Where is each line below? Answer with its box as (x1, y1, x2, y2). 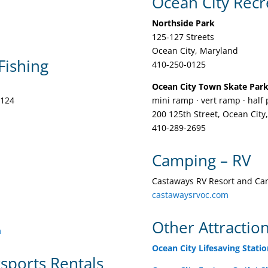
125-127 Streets (151, 31, 214, 43)
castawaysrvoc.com (151, 188, 229, 200)
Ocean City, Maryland (151, 45, 238, 57)
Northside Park (151, 17, 215, 29)
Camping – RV (151, 149, 251, 171)
